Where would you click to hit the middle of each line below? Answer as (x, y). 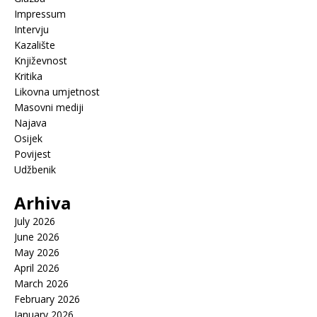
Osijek (28, 139)
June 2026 (37, 237)
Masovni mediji (49, 108)
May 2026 (37, 253)
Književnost (41, 61)
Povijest (33, 154)
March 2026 (41, 284)
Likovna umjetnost (57, 92)
